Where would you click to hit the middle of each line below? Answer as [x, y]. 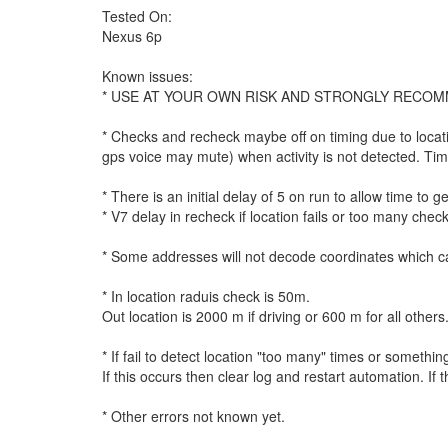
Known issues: [147, 76]
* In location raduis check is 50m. [206, 296]
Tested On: [137, 16]
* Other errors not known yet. [193, 416]
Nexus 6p [132, 36]
